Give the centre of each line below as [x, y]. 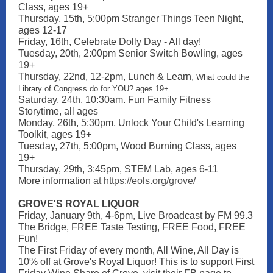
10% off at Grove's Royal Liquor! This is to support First [136, 262]
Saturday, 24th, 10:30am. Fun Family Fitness [115, 100]
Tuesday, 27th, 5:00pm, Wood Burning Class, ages [127, 146]
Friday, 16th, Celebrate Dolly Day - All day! [110, 42]
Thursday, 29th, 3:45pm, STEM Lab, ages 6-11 [118, 169]
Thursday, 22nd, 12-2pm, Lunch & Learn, [107, 76]
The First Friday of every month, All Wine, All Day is [129, 250]
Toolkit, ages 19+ [55, 134]
